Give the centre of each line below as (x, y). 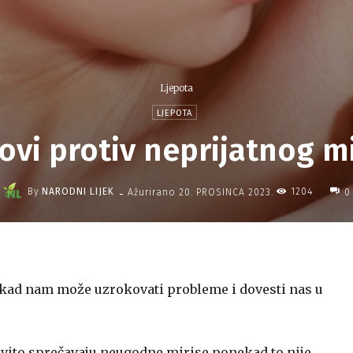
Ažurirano (152, 192)
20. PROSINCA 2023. (226, 192)
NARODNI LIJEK (78, 191)
